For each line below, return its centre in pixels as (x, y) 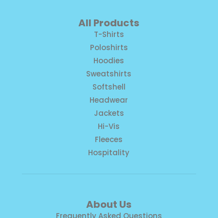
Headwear (109, 100)
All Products (109, 23)
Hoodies (109, 61)
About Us (109, 205)
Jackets (109, 113)
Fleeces (109, 140)
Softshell (109, 87)
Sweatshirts (109, 74)
